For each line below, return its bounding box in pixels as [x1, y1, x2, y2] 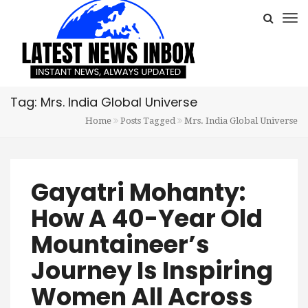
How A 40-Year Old [31, 201, 263, 236]
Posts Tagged [118, 115, 177, 126]
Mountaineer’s [31, 228, 210, 262]
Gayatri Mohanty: [31, 175, 245, 210]
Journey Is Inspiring [31, 254, 273, 288]
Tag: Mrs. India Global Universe [10, 93, 197, 111]
